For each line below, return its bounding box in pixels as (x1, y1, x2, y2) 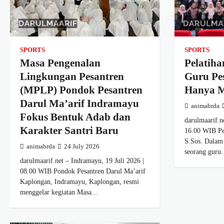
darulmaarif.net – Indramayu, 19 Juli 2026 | (20, 156, 144, 165)
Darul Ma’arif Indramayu (20, 97, 139, 110)
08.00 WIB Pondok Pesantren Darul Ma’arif (20, 167, 145, 175)
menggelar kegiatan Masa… (20, 188, 98, 196)
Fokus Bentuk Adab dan (20, 111, 130, 123)
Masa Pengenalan (20, 57, 100, 69)
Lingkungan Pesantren (20, 70, 124, 83)
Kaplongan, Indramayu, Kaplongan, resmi (20, 177, 139, 186)
